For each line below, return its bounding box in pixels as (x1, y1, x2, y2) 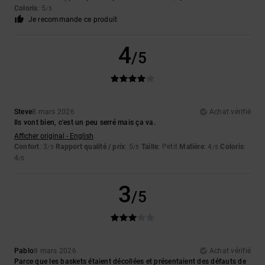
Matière (179, 143, 204, 151)
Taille (141, 143, 159, 151)
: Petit (158, 143, 180, 151)
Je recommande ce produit (28, 15, 118, 24)
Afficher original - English (14, 132, 93, 141)
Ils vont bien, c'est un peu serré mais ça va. (14, 118, 156, 127)
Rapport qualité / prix (56, 143, 125, 151)
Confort (14, 143, 40, 151)
